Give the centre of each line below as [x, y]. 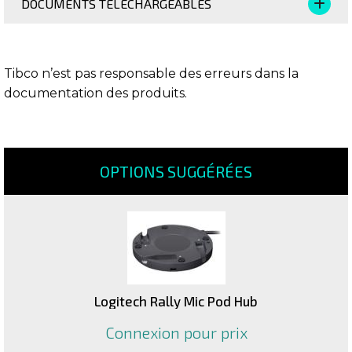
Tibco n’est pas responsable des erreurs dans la [151, 73]
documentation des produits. [95, 93]
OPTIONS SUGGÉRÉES [176, 171]
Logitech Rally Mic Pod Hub [176, 301]
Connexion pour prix [176, 332]
